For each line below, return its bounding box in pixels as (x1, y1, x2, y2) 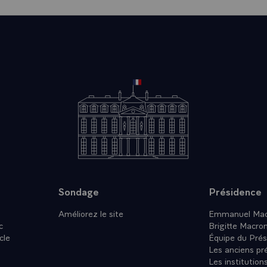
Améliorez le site (58, 207, 123, 219)
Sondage (58, 184, 99, 198)
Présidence (209, 184, 262, 198)
